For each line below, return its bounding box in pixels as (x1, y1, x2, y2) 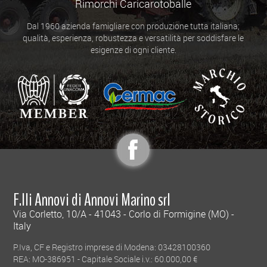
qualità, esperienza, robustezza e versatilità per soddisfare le (23, 32, 244, 44)
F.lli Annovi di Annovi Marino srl (13, 187, 171, 212)
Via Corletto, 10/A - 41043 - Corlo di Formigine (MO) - (13, 207, 235, 221)
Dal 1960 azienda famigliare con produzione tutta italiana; (27, 20, 240, 32)
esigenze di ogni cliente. (90, 44, 176, 55)
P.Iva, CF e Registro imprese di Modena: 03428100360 (13, 241, 211, 253)
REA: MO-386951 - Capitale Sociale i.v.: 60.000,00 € (13, 253, 198, 265)
